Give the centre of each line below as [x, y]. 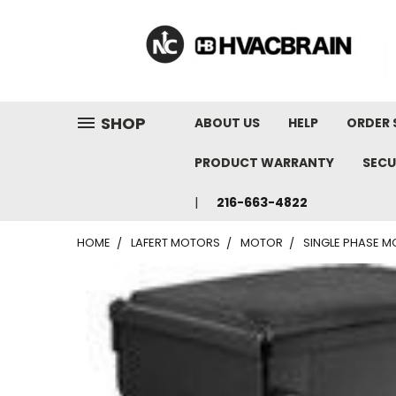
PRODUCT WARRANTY [264, 163]
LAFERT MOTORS [175, 243]
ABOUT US [227, 123]
